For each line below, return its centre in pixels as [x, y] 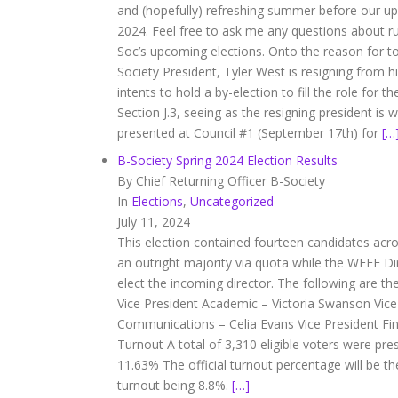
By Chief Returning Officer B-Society [221, 181]
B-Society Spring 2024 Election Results [227, 160]
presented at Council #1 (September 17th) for [250, 133]
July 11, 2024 [154, 222]
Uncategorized [232, 201]
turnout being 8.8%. [175, 385]
